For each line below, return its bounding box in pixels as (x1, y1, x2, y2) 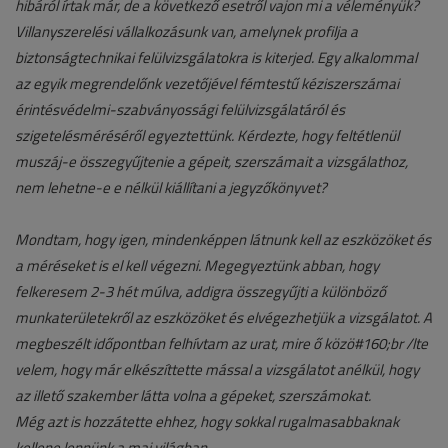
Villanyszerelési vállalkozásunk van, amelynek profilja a (15, 21, 358, 43)
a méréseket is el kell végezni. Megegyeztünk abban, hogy (15, 255, 379, 277)
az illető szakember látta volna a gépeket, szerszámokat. (15, 385, 371, 407)
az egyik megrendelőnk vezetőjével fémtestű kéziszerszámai (15, 73, 399, 95)
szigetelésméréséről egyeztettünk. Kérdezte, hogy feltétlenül (15, 125, 399, 147)
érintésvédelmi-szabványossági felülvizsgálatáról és (15, 99, 345, 121)
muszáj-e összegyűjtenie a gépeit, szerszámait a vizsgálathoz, (15, 151, 408, 173)
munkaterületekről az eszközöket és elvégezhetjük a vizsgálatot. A (15, 307, 432, 329)
